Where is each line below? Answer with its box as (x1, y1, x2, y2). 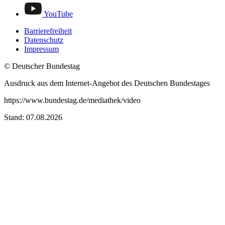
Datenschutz (24, 35, 63, 44)
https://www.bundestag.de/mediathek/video (4, 95, 141, 104)
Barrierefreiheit (24, 26, 72, 35)
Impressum (24, 44, 59, 53)
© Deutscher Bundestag (4, 61, 80, 70)
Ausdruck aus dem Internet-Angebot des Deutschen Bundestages (4, 78, 210, 87)
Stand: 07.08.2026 (4, 113, 62, 122)
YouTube (44, 9, 73, 18)
